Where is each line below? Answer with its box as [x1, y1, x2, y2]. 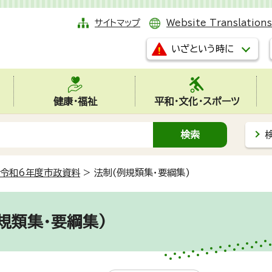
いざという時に [171, 44, 234, 53]
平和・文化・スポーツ [154, 97, 240, 106]
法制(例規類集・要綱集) [94, 168, 190, 177]
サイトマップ [95, 18, 140, 27]
